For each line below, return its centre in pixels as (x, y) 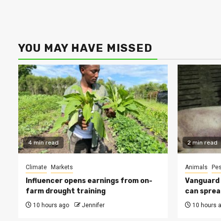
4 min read (43, 143)
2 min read (202, 143)
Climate (36, 167)
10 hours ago (50, 205)
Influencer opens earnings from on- (89, 181)
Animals (196, 167)
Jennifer (93, 205)
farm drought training (66, 191)
